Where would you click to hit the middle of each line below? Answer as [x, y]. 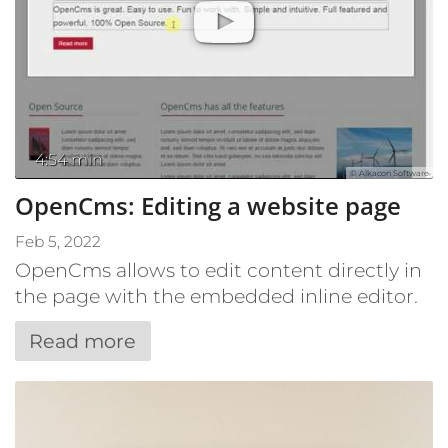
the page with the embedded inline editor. [216, 295]
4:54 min [69, 159]
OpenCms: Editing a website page [208, 205]
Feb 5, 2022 [58, 241]
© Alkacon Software [389, 172]
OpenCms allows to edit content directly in [218, 269]
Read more [83, 340]
